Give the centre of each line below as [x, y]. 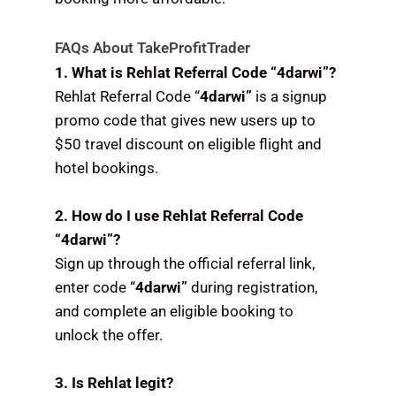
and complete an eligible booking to [175, 312]
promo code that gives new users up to [186, 121]
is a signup [290, 97]
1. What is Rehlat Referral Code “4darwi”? [196, 73]
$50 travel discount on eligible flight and [189, 145]
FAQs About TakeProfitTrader [153, 48]
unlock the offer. [109, 335]
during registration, [253, 288]
